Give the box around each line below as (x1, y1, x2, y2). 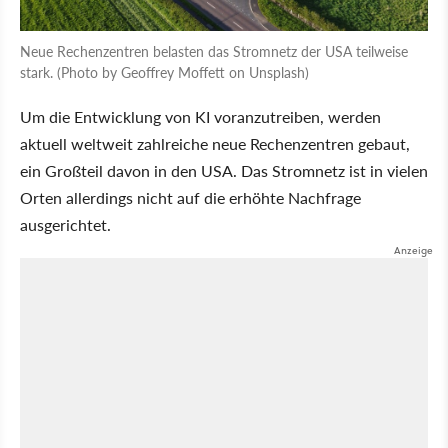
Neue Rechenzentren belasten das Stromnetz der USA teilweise (20, 40, 408, 61)
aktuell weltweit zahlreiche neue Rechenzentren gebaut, (20, 131, 410, 155)
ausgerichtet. (20, 212, 111, 236)
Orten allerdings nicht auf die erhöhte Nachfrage (20, 185, 361, 209)
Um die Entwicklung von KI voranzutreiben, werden (20, 104, 381, 128)
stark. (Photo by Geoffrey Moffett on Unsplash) (20, 61, 309, 82)
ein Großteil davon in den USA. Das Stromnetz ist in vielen (20, 158, 428, 182)
